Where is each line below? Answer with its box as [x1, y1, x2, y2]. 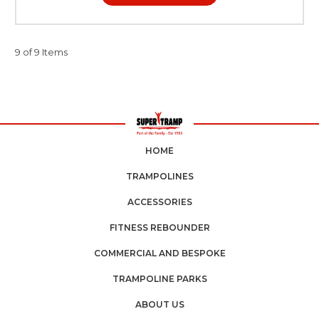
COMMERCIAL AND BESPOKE [93, 247, 226, 258]
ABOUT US [135, 298, 184, 310]
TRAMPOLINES [125, 170, 194, 182]
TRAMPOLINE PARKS [112, 273, 207, 284]
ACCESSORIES [127, 196, 192, 207]
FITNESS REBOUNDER [109, 221, 210, 233]
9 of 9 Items [15, 46, 68, 58]
